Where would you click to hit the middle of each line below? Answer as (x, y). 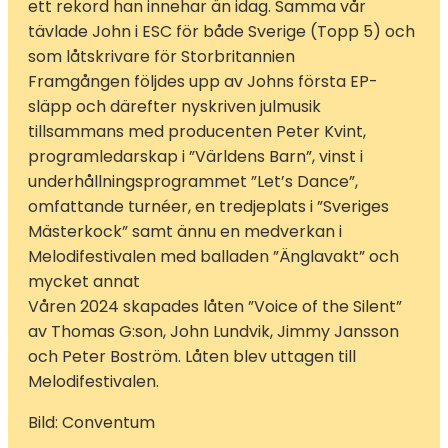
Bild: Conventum (91, 422)
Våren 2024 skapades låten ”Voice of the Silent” (215, 306)
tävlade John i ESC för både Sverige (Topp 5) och (221, 31)
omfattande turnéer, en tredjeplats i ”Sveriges (208, 206)
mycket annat (84, 281)
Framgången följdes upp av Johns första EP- (203, 81)
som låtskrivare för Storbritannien (161, 56)
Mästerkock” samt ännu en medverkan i (185, 231)
